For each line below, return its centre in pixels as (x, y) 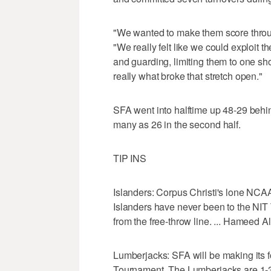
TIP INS (130, 158)
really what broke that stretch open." (188, 76)
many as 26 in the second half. (177, 125)
